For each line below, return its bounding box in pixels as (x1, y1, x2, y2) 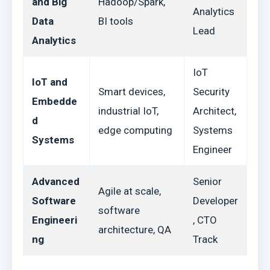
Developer (193, 195, 238, 207)
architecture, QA (98, 224, 171, 236)
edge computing (98, 124, 172, 136)
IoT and (32, 76, 67, 88)
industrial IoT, (98, 105, 159, 117)
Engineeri (32, 214, 77, 226)
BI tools (98, 15, 133, 27)
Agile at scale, (98, 185, 161, 197)
